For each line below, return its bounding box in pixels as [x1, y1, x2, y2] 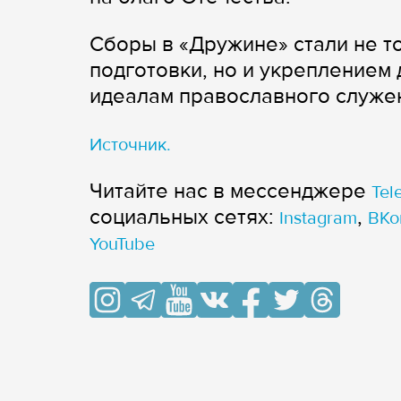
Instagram [279, 208, 357, 230]
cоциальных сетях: [90, 204, 279, 231]
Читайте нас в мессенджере [90, 178, 371, 205]
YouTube [90, 234, 155, 256]
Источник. [90, 134, 171, 157]
